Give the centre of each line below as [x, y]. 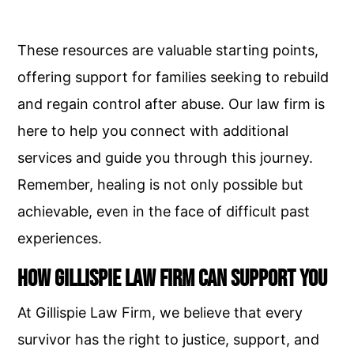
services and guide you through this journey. [166, 158]
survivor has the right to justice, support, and [169, 339]
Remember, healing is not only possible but [161, 185]
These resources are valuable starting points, [168, 50]
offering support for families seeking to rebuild [173, 77]
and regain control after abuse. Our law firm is [171, 104]
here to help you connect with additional [153, 131]
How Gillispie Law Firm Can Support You [173, 279]
